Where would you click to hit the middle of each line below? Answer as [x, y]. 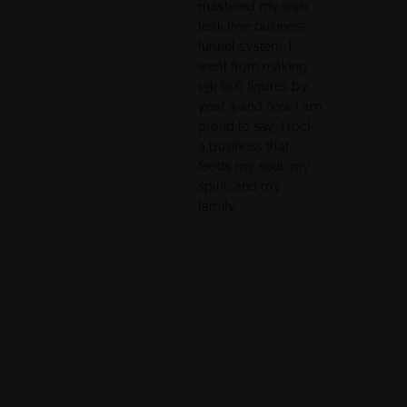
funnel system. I [245, 46]
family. [218, 206]
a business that [243, 146]
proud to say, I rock [256, 126]
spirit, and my [239, 186]
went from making [253, 66]
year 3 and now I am [260, 106]
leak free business [253, 26]
